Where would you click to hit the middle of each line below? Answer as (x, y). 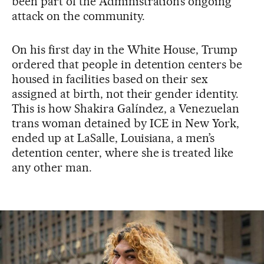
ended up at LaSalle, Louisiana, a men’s (113, 138)
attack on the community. (78, 16)
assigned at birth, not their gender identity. (126, 94)
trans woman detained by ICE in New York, (126, 123)
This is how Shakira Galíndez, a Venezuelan (126, 109)
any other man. (52, 168)
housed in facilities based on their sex (110, 79)
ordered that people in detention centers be (127, 65)
